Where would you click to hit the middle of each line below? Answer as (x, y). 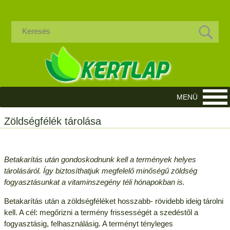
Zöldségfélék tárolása (52, 121)
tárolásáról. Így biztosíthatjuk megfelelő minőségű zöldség (100, 170)
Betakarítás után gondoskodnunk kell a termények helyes (100, 159)
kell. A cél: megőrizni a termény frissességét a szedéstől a (101, 212)
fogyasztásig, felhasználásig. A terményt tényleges (88, 223)
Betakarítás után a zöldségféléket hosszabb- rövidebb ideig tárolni (113, 201)
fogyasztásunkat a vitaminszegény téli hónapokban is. (94, 182)
